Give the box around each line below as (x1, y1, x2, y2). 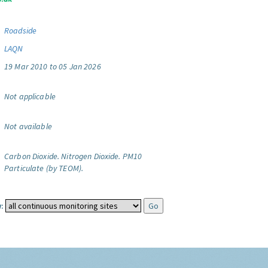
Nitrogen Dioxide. (61, 151, 121, 162)
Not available (4, 121, 52, 132)
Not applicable (4, 91, 56, 102)
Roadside (4, 25, 37, 36)
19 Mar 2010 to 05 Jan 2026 (4, 61, 101, 72)
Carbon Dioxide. (4, 151, 60, 162)
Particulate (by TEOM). (4, 163, 84, 173)
